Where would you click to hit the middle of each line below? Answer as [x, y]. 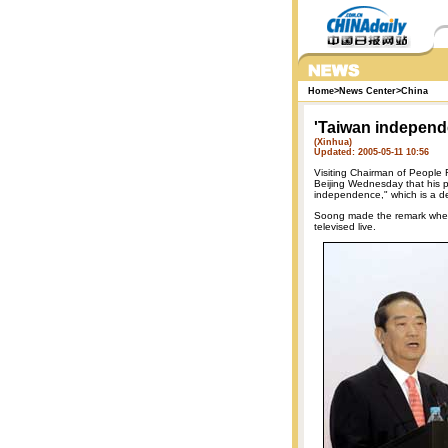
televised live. [345, 226]
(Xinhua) [333, 142]
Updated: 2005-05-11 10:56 [371, 152]
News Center [367, 91]
